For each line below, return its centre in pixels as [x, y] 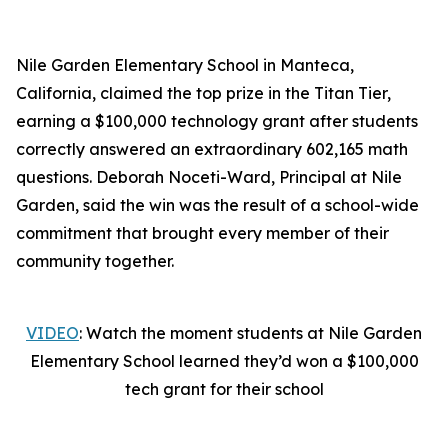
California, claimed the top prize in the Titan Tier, [203, 93]
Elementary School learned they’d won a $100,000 [224, 361]
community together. [95, 261]
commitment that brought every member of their [202, 233]
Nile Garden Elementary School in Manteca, [185, 65]
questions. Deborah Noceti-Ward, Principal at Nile [209, 177]
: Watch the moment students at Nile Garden [250, 333]
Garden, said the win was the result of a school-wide [217, 205]
